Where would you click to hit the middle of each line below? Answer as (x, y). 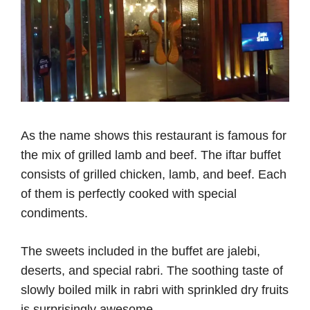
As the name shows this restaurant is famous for (154, 136)
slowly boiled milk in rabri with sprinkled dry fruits (155, 290)
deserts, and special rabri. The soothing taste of (152, 271)
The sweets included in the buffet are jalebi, (140, 252)
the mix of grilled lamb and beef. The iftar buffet (151, 155)
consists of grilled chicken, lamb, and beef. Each (154, 175)
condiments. (54, 213)
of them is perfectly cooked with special (129, 194)
